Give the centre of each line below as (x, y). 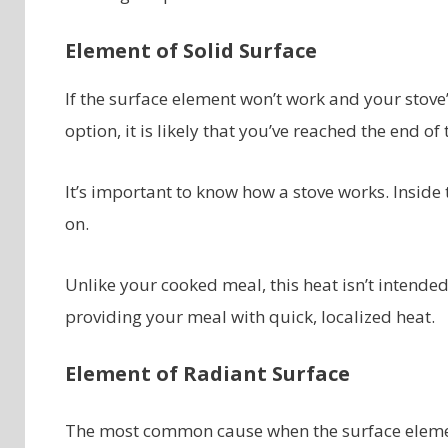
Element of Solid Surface (190, 51)
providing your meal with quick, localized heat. (249, 317)
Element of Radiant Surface (207, 374)
